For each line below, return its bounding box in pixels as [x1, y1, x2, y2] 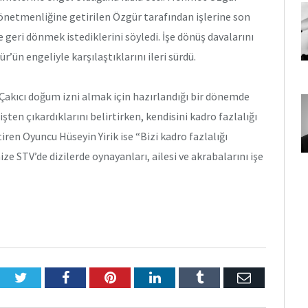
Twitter [26, 269, 67, 284]
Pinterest [115, 269, 165, 284]
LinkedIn [159, 269, 211, 284]
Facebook [68, 269, 122, 284]
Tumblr [202, 269, 244, 284]
